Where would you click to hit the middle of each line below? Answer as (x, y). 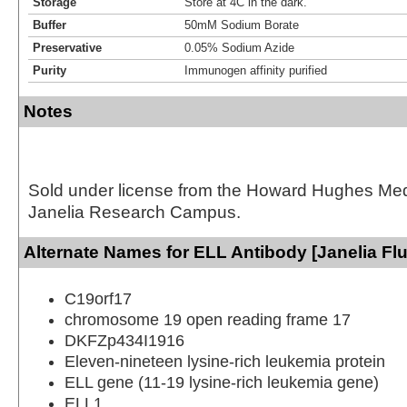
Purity (50, 70)
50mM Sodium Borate (242, 25)
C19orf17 (98, 298)
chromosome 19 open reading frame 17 (208, 319)
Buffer (50, 25)
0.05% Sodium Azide (239, 47)
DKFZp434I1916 (124, 340)
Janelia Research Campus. (134, 212)
